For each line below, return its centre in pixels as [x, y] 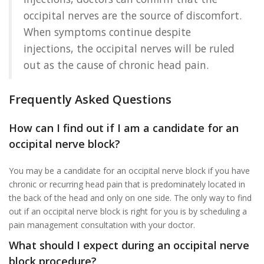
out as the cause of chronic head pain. [116, 65]
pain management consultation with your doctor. [102, 225]
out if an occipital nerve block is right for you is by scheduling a [128, 211]
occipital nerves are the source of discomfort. [133, 15]
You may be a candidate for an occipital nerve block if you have [129, 170]
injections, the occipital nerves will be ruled [129, 48]
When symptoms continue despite [107, 32]
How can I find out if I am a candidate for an [124, 128]
